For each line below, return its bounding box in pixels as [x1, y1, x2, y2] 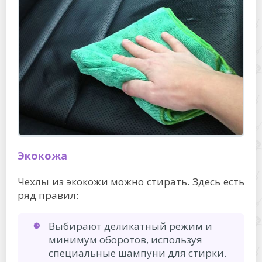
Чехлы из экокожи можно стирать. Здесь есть [18, 174, 244, 188]
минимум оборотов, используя [49, 232, 202, 246]
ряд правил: [18, 188, 78, 202]
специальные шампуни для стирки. [49, 246, 226, 260]
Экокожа [18, 148, 67, 163]
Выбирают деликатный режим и [49, 219, 212, 233]
